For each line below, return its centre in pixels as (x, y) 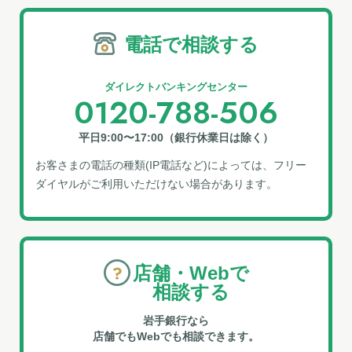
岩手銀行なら (176, 321)
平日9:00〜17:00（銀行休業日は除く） (176, 137)
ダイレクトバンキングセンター (176, 87)
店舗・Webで (191, 273)
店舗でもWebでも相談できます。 (176, 336)
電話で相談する (191, 44)
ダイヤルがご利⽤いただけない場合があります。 (156, 184)
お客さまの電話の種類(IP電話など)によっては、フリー (171, 165)
